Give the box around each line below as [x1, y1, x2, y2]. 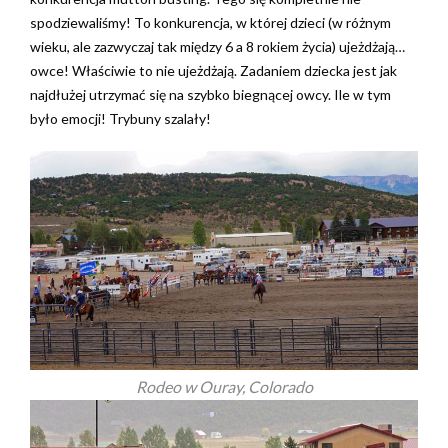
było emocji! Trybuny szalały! [30, 110, 211, 128]
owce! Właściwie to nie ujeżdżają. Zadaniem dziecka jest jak [30, 62, 397, 80]
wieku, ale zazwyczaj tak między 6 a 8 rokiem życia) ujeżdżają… [30, 38, 405, 56]
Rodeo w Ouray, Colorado [135, 376, 313, 396]
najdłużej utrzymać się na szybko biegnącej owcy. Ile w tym [30, 86, 391, 104]
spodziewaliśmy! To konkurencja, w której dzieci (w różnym [30, 14, 391, 32]
